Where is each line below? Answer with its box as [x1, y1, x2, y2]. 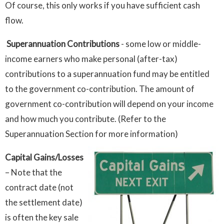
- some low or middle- [119, 38, 201, 49]
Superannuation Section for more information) [5, 128, 178, 139]
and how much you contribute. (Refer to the [5, 113, 166, 124]
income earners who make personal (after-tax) [5, 53, 177, 64]
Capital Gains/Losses [5, 152, 83, 163]
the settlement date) [5, 197, 82, 208]
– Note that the [5, 167, 62, 178]
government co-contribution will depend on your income [5, 98, 213, 109]
